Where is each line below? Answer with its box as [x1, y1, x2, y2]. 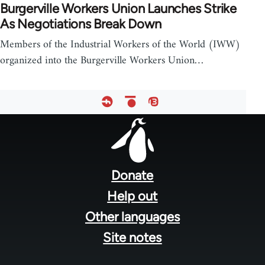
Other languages [85, 208, 180, 225]
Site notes [103, 229, 162, 245]
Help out [107, 188, 158, 204]
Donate [111, 167, 154, 183]
